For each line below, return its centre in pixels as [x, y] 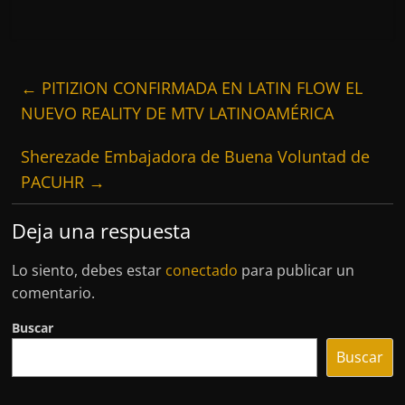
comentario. [54, 293]
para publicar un [297, 271]
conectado [202, 271]
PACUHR [55, 182]
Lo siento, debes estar [89, 271]
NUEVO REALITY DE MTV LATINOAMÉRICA [178, 113]
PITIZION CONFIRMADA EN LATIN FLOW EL [200, 88]
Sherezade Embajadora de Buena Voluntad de [196, 157]
